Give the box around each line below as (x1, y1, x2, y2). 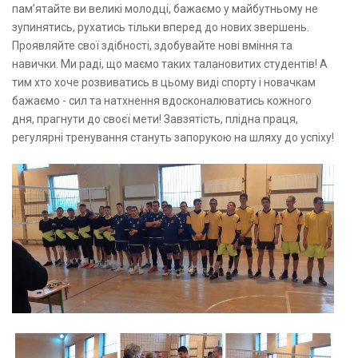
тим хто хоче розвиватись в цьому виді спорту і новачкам (12, 76, 316, 89)
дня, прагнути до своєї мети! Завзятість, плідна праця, (12, 113, 298, 126)
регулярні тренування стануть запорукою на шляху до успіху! (12, 131, 334, 145)
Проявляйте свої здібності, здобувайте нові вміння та (12, 39, 292, 53)
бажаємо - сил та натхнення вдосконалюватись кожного (12, 94, 312, 108)
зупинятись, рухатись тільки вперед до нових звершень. (12, 21, 309, 34)
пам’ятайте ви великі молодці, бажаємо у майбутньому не (12, 2, 318, 16)
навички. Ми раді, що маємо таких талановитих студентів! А (12, 58, 328, 71)
